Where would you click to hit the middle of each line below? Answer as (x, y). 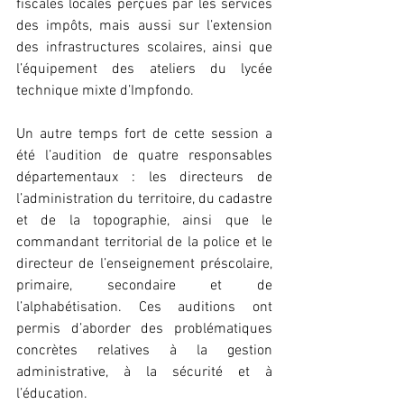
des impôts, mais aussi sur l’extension (144, 26)
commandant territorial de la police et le (144, 242)
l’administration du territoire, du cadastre (144, 199)
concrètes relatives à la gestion (144, 350)
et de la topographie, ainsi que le (144, 220)
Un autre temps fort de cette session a (144, 134)
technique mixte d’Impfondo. (105, 91)
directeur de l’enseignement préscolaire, (144, 264)
